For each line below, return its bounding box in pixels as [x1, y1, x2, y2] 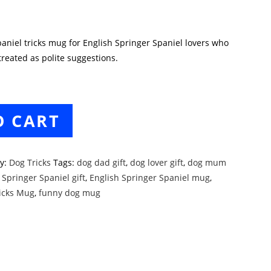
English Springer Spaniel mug [90, 172, 211, 183]
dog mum [188, 157, 227, 168]
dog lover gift [130, 157, 184, 168]
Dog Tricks [9, 157, 51, 168]
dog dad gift [77, 157, 126, 168]
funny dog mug [39, 187, 101, 198]
